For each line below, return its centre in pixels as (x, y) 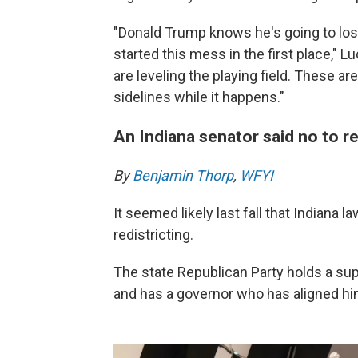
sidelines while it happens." (199, 97)
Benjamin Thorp (183, 175)
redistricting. (153, 234)
